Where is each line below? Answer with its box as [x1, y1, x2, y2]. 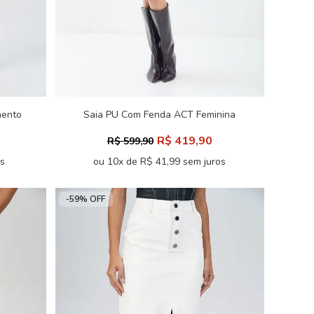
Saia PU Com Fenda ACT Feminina [83, 108, 235, 121]
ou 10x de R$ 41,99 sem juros [93, 155, 226, 168]
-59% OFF [66, 193, 105, 205]
